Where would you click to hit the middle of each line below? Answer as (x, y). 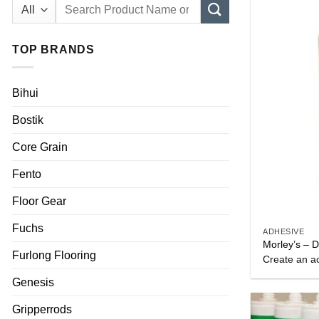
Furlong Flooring (54, 255)
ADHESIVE (284, 232)
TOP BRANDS (53, 50)
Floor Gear (39, 201)
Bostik (28, 120)
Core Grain (40, 147)
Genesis (33, 282)
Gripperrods (42, 309)
